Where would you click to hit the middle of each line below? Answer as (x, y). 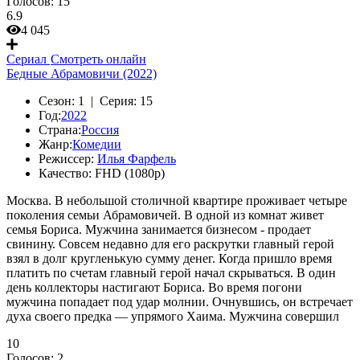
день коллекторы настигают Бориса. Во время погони (154, 287)
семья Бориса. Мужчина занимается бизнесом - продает (159, 229)
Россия (100, 130)
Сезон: (57, 101)
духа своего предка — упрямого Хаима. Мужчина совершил (173, 316)
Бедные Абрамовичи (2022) (82, 74)
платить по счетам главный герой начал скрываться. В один (171, 273)
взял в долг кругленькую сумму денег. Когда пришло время (169, 258)
